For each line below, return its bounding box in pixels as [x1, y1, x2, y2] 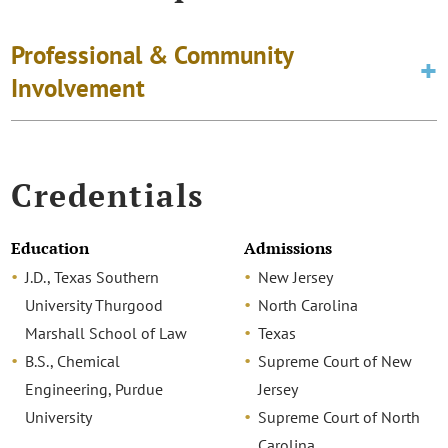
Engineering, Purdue [25, 379, 164, 400]
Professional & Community [11, 38, 294, 71]
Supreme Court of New [257, 351, 412, 372]
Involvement [11, 71, 146, 104]
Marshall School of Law [25, 323, 188, 344]
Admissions [243, 238, 332, 260]
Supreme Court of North [257, 407, 420, 428]
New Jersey [257, 267, 333, 288]
